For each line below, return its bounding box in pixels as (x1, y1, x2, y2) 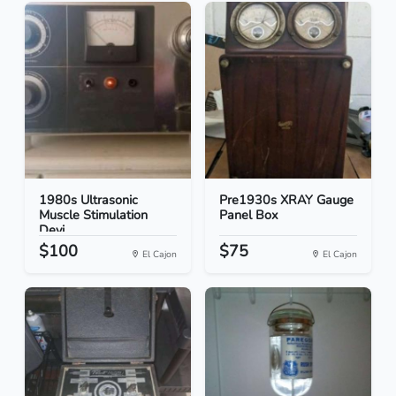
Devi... (39, 221, 72, 240)
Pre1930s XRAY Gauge (219, 191, 354, 209)
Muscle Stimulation (39, 206, 148, 225)
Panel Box (219, 206, 278, 225)
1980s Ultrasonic (39, 191, 138, 209)
